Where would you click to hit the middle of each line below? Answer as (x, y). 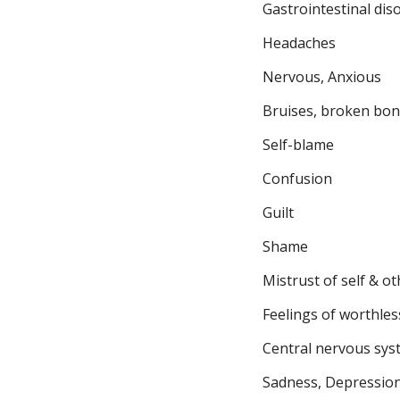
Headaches (299, 43)
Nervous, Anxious (322, 77)
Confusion (297, 179)
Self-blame (298, 145)
